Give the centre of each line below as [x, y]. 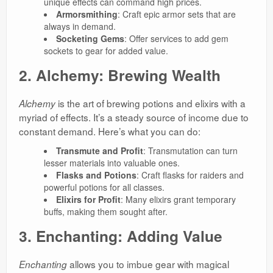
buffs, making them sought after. [105, 212]
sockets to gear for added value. [106, 51]
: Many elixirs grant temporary [178, 200]
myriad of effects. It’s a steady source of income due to [134, 117]
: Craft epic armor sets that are [176, 14]
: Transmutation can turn [190, 151]
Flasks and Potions [96, 175]
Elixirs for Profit [88, 200]
